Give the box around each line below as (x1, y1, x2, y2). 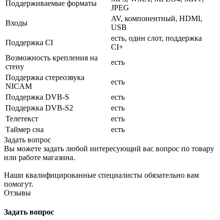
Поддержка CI (5, 38, 53, 47)
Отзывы (4, 188, 31, 197)
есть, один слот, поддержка (111, 33, 202, 42)
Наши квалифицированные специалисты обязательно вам (4, 170, 199, 179)
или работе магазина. (4, 153, 75, 162)
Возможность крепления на (5, 53, 98, 62)
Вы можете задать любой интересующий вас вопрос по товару (4, 144, 214, 153)
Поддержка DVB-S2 (5, 103, 73, 112)
